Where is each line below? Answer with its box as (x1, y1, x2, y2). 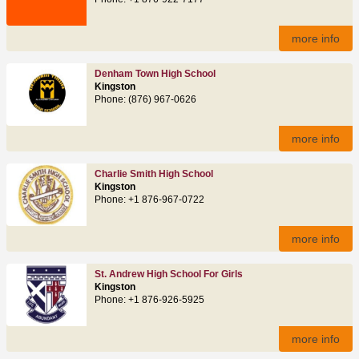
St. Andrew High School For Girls (95, 268, 243, 279)
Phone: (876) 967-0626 (95, 94, 196, 104)
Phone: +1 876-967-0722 (95, 194, 204, 204)
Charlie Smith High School (95, 168, 213, 179)
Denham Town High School (95, 68, 216, 79)
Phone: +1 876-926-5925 (95, 294, 204, 305)
